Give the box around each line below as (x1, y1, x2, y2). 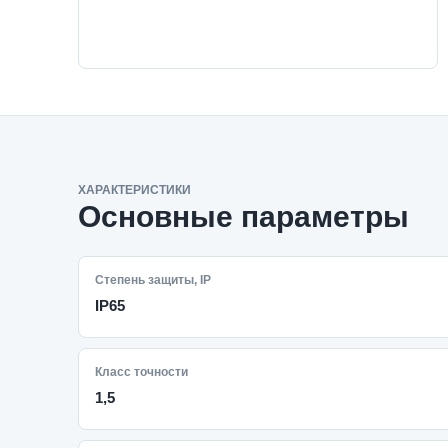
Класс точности (95, 365, 188, 379)
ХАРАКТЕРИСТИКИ (78, 183, 191, 197)
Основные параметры (78, 200, 409, 233)
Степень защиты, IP (95, 273, 211, 287)
